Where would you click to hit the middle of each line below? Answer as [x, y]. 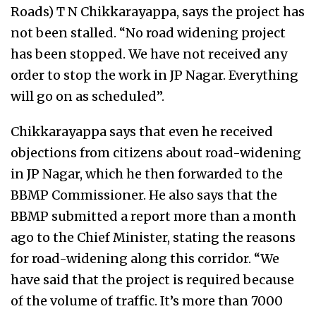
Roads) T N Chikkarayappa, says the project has [158, 12]
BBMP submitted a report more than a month [153, 216]
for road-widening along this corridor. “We [145, 259]
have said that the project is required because [152, 280]
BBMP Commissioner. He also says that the [144, 195]
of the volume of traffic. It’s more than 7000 [147, 301]
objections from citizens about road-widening [156, 153]
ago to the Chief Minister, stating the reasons [153, 237]
